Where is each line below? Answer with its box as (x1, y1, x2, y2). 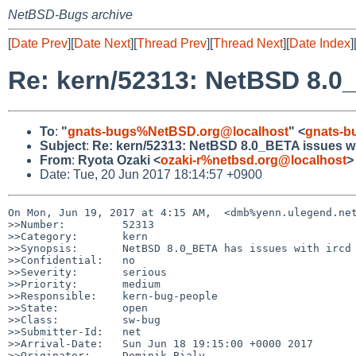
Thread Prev (137, 37, 207, 50)
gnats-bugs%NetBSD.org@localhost (68, 124, 288, 138)
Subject (40, 138, 86, 153)
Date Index (289, 37, 350, 50)
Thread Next (213, 37, 283, 50)
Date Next (74, 37, 130, 50)
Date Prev (11, 37, 68, 50)
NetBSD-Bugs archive (8, 8, 133, 21)
